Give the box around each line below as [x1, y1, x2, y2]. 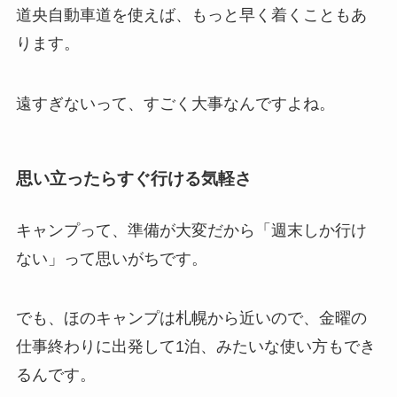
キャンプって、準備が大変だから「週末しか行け [15, 221, 367, 239]
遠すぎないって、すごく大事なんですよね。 [15, 95, 335, 113]
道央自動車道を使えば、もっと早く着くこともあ [15, 6, 367, 25]
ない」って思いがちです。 [15, 249, 207, 268]
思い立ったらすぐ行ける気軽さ [15, 169, 252, 189]
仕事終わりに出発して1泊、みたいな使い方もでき [15, 338, 376, 356]
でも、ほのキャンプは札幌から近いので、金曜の [15, 309, 367, 328]
